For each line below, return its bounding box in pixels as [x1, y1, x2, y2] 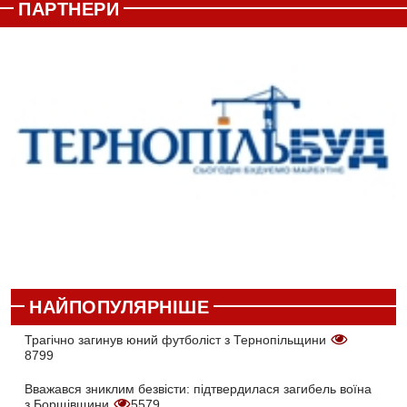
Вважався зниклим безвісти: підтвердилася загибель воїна [25, 381, 372, 396]
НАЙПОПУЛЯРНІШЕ [29, 296, 209, 317]
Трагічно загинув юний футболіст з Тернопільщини [25, 332, 330, 347]
